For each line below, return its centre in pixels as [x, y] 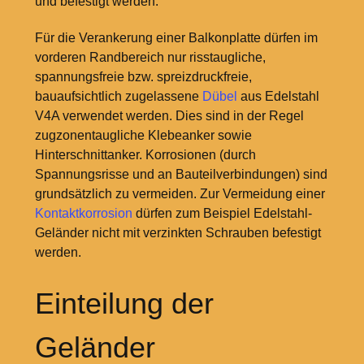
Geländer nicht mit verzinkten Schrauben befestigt [178, 232]
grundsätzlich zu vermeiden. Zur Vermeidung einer [180, 193]
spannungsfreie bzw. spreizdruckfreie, [143, 76]
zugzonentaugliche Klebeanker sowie [143, 135]
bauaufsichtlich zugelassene [118, 96]
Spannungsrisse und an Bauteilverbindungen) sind [181, 174]
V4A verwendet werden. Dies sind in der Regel [169, 115]
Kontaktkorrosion [83, 213]
